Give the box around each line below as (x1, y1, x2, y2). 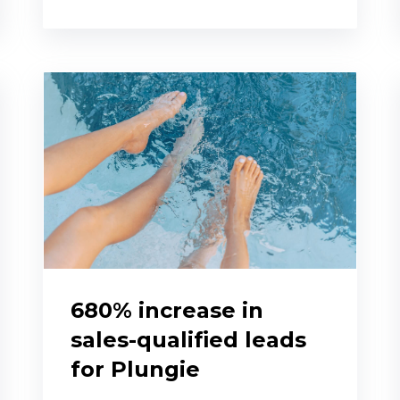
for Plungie (71, 356, 200, 383)
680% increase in (71, 297, 263, 324)
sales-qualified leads (71, 327, 306, 354)
